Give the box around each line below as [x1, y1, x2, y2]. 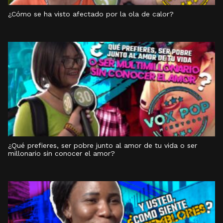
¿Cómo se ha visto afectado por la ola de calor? [8, 10, 174, 18]
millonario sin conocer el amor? [8, 149, 115, 157]
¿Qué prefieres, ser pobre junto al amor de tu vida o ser [8, 141, 197, 149]
